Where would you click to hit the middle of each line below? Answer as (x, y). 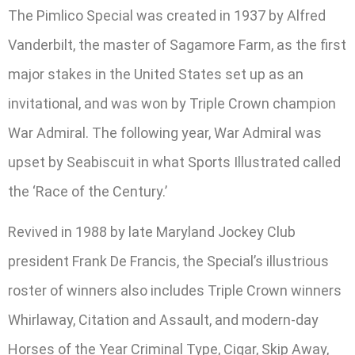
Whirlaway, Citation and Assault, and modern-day (163, 320)
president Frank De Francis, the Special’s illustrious (168, 261)
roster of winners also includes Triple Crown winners (175, 291)
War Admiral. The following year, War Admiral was (165, 132)
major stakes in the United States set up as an (156, 74)
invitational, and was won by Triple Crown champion (172, 103)
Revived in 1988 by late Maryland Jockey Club (152, 232)
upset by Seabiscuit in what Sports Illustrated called (174, 162)
